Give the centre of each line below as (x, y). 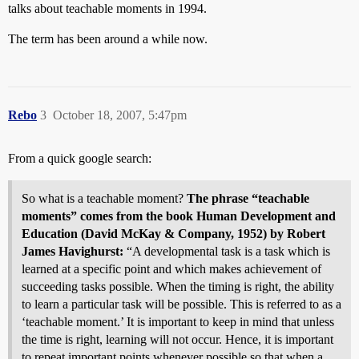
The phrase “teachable (248, 198)
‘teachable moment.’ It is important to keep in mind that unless (178, 322)
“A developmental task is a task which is (227, 251)
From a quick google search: (80, 158)
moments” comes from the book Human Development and (179, 216)
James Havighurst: (73, 251)
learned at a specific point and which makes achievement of (171, 269)
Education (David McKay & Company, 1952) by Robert (173, 234)
